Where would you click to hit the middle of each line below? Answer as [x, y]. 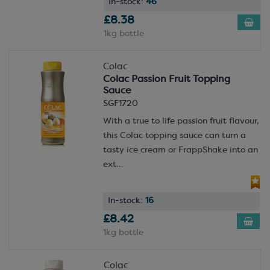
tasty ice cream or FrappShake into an [180, 150]
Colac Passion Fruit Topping [166, 79]
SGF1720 [120, 104]
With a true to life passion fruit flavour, [181, 121]
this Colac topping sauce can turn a [174, 136]
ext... [113, 165]
